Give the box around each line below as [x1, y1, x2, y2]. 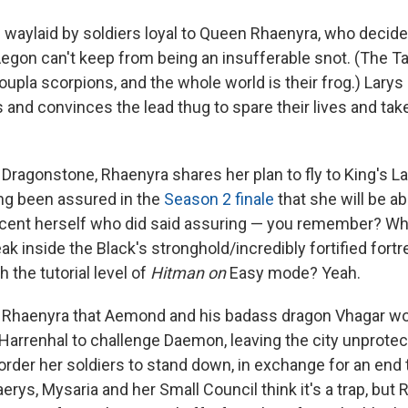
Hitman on [150, 262, 229, 282]
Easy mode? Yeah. [229, 262, 361, 282]
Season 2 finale [164, 189, 274, 209]
